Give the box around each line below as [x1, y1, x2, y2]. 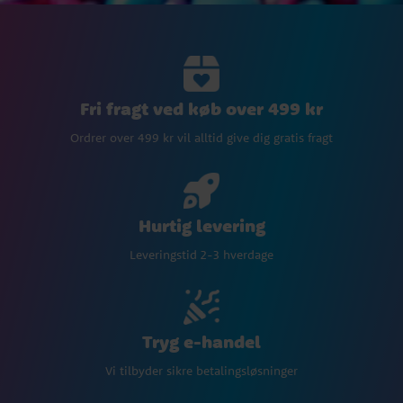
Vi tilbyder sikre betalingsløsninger [105, 363, 298, 380]
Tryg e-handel [142, 330, 261, 354]
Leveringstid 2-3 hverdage [130, 246, 273, 263]
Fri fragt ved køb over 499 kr [80, 96, 323, 120]
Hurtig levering [138, 213, 265, 237]
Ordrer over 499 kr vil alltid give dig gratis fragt [70, 129, 333, 146]
